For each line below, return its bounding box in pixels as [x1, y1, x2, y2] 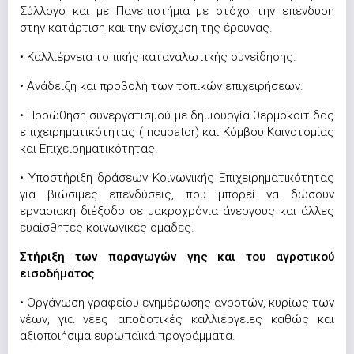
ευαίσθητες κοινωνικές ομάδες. [20, 220, 194, 235]
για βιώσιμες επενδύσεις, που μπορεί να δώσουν [20, 187, 334, 201]
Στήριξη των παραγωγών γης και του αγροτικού [20, 250, 334, 264]
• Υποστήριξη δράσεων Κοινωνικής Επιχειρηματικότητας [20, 171, 334, 185]
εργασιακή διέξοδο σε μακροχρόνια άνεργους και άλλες [20, 204, 334, 218]
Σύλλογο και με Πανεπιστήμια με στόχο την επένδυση [20, 4, 334, 18]
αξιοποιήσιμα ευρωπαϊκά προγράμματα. [20, 329, 235, 343]
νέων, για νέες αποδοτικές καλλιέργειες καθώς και [20, 312, 334, 326]
